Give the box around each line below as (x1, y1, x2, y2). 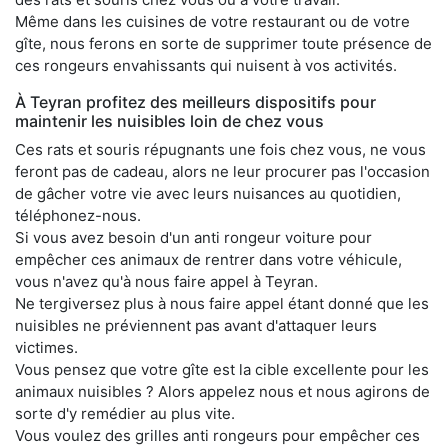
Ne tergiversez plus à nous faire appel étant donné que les (15, 294, 429, 314)
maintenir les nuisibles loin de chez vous (15, 111, 324, 132)
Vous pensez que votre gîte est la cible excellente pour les (15, 360, 429, 380)
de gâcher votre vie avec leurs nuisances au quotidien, (15, 184, 401, 204)
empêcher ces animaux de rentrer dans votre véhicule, (15, 250, 402, 270)
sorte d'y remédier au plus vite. (15, 404, 235, 424)
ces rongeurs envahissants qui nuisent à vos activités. (15, 56, 397, 76)
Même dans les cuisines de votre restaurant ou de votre (15, 12, 410, 32)
